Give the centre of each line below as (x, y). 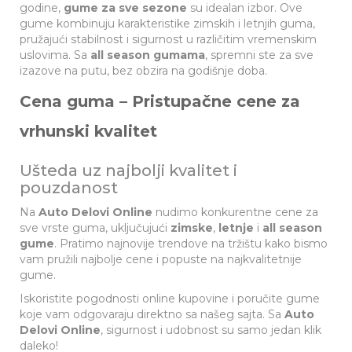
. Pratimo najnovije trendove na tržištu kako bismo (191, 244)
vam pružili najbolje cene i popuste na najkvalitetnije (161, 259)
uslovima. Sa (55, 55)
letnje (236, 228)
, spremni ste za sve (259, 55)
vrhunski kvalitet (88, 131)
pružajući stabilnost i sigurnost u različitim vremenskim (168, 39)
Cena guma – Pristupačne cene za (160, 101)
